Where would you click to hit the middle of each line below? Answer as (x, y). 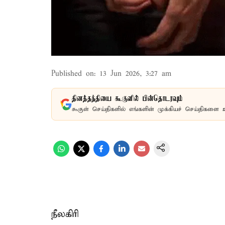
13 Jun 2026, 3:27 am (135, 74)
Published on (73, 74)
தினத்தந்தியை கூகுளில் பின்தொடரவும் (127, 99)
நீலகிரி (65, 214)
